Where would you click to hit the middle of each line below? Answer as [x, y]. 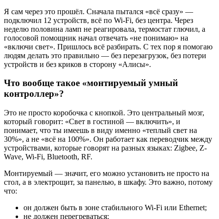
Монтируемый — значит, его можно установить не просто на [107, 174]
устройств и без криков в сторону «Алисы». [77, 64]
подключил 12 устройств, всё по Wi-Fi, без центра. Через [99, 20]
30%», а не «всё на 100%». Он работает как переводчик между [108, 139]
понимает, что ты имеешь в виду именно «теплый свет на [100, 131]
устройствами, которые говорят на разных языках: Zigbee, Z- [105, 148]
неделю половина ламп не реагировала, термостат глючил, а [105, 29]
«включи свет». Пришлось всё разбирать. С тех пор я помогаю [108, 46]
